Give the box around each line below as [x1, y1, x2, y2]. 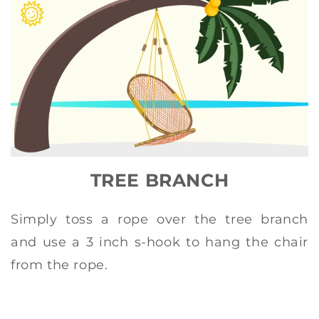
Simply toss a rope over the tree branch [11, 211, 308, 227]
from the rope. [11, 256, 108, 273]
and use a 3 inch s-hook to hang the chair [11, 234, 308, 250]
